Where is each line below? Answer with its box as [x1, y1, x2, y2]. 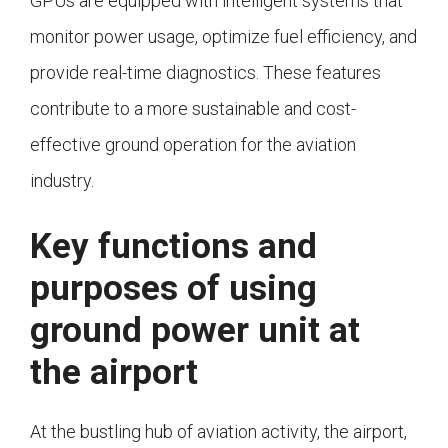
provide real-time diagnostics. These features [30, 62, 381, 84]
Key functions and [30, 226, 317, 268]
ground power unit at [30, 310, 360, 352]
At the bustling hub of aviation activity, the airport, [30, 421, 407, 443]
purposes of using [30, 268, 317, 310]
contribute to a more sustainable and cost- [30, 98, 356, 120]
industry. [30, 170, 94, 192]
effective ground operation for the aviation [30, 134, 356, 156]
